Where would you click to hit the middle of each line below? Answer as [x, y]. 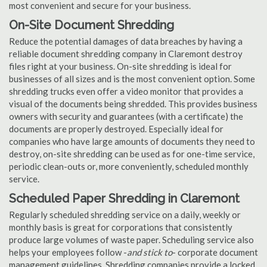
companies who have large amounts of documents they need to [132, 141]
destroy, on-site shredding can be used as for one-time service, [132, 154]
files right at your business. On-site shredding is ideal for [120, 66]
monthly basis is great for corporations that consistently [121, 227]
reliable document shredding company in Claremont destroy [126, 54]
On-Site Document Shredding [91, 25]
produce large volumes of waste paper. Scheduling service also [131, 240]
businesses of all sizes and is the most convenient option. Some [132, 79]
